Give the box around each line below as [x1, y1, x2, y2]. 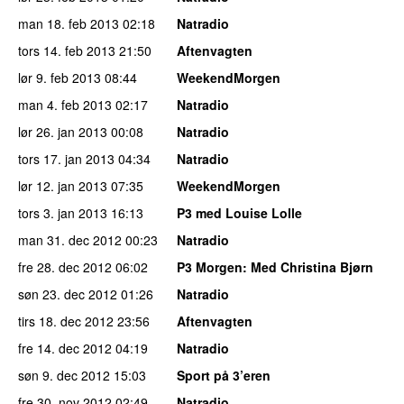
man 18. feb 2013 [18, 14, 119, 32]
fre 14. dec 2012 [18, 338, 112, 357]
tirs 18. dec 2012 [18, 311, 114, 330]
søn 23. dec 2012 [18, 284, 117, 303]
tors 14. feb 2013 [18, 41, 115, 60]
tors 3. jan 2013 [18, 203, 107, 222]
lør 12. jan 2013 [18, 176, 107, 195]
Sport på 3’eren [177, 365, 271, 384]
